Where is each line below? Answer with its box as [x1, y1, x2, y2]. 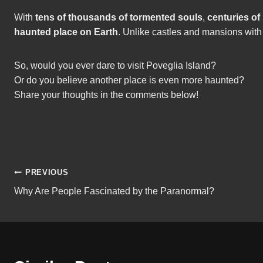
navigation [14, 191, 96, 210]
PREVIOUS [25, 168, 69, 177]
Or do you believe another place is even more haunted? [14, 75, 244, 86]
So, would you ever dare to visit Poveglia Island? [14, 60, 216, 71]
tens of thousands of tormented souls [35, 12, 203, 23]
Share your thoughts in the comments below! [14, 90, 198, 100]
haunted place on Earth [14, 27, 118, 38]
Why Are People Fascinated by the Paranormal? [14, 186, 214, 197]
